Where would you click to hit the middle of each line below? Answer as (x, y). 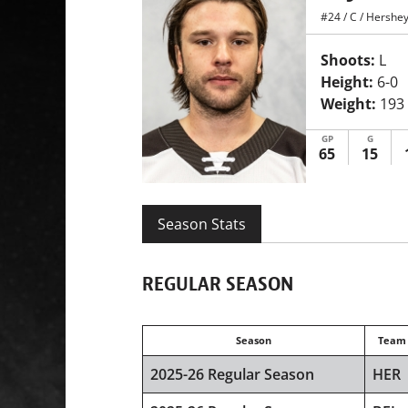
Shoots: (348, 61)
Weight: (348, 104)
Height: (347, 82)
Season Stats (202, 224)
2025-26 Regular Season (232, 375)
